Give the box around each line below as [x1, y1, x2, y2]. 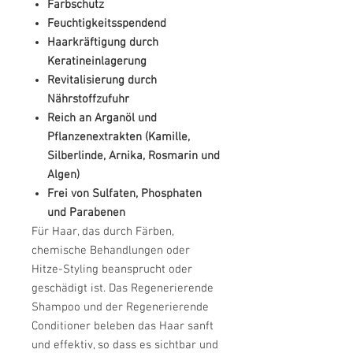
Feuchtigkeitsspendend [47, 16, 166, 31]
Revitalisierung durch [47, 72, 157, 87]
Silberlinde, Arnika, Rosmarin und [47, 148, 220, 163]
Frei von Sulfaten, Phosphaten [47, 186, 202, 201]
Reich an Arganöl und [47, 110, 157, 125]
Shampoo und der [32, 299, 126, 314]
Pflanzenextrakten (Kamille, [47, 129, 190, 144]
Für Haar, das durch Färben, [32, 224, 174, 239]
